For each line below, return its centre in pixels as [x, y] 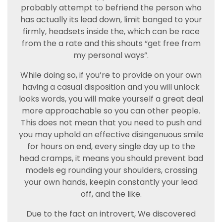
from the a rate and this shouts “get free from [111, 43]
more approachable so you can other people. [111, 111]
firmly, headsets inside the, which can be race [111, 31]
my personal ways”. [111, 55]
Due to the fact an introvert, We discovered [111, 214]
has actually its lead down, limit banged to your [111, 20]
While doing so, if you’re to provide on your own [111, 75]
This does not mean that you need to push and [111, 123]
